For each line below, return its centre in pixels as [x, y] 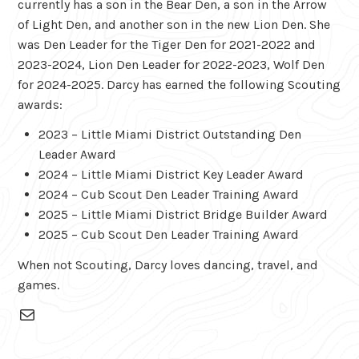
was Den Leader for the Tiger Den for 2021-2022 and [167, 44]
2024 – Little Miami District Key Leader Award [171, 175]
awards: [40, 104]
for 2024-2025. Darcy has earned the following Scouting [179, 84]
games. [39, 285]
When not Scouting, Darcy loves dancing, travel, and [168, 265]
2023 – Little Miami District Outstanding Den [169, 135]
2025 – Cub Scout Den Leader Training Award [168, 235]
